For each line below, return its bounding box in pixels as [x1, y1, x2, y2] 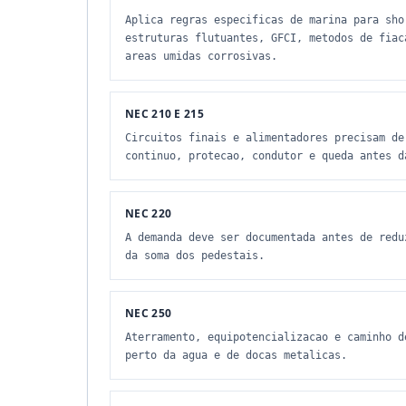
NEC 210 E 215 [125, 106, 204, 121]
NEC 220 [125, 206, 172, 221]
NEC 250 [125, 305, 172, 321]
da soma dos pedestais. [125, 249, 265, 262]
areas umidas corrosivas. [125, 50, 277, 63]
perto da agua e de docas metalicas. [125, 349, 347, 362]
